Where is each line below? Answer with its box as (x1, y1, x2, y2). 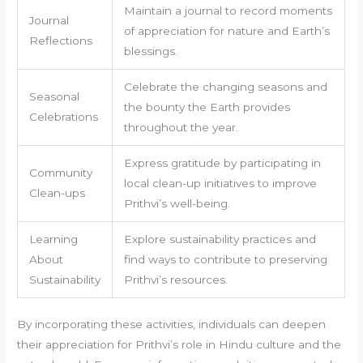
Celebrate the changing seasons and (123, 79, 327, 93)
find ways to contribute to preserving (123, 252, 327, 266)
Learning (28, 232, 78, 246)
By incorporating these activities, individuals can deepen (17, 318, 327, 331)
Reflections (28, 33, 92, 47)
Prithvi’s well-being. (123, 196, 230, 210)
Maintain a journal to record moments (123, 3, 332, 17)
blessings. (123, 44, 177, 58)
